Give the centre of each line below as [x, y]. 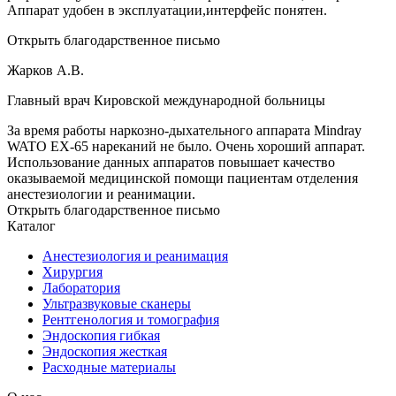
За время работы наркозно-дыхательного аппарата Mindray [184, 131]
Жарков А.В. [46, 71]
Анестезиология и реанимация [135, 256]
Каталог [31, 226]
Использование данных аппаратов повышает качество [171, 163]
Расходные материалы [109, 368]
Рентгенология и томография [131, 320]
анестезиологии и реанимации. [101, 194]
